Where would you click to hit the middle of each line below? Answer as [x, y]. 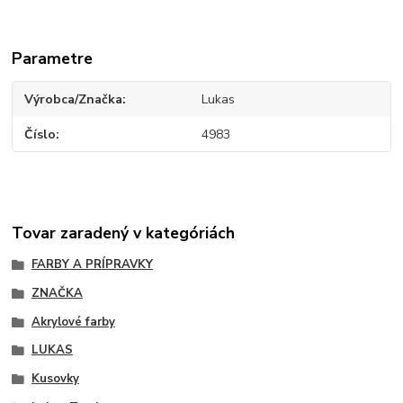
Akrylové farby [73, 322]
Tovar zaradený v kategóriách [124, 233]
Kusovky [55, 379]
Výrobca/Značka [74, 100]
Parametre [53, 59]
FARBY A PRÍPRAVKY [92, 265]
